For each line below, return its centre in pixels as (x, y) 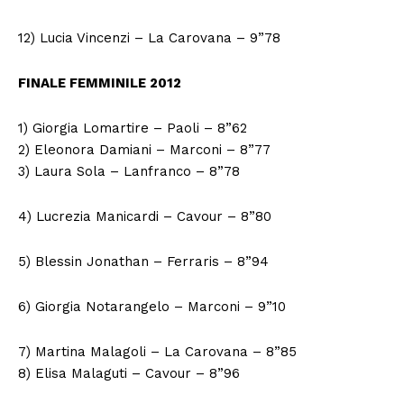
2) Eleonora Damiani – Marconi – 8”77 (144, 149)
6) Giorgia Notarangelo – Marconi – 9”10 (152, 306)
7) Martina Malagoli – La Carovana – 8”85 (157, 351)
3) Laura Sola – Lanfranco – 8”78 (129, 171)
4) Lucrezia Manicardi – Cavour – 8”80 (145, 216)
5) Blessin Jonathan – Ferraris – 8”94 (143, 261)
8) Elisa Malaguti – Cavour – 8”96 (129, 373)
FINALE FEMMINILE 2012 (100, 83)
